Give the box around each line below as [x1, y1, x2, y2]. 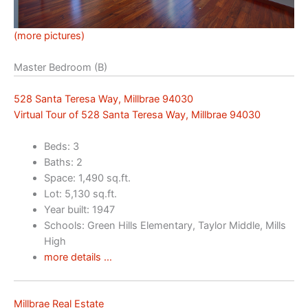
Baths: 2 [43, 156, 82, 169]
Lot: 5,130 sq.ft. [43, 188, 117, 201]
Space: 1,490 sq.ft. [43, 172, 131, 185]
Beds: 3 [43, 140, 79, 153]
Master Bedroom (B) [14, 60, 107, 74]
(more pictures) [14, 29, 85, 42]
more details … [43, 251, 112, 264]
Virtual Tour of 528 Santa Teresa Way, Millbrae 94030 [14, 108, 261, 121]
